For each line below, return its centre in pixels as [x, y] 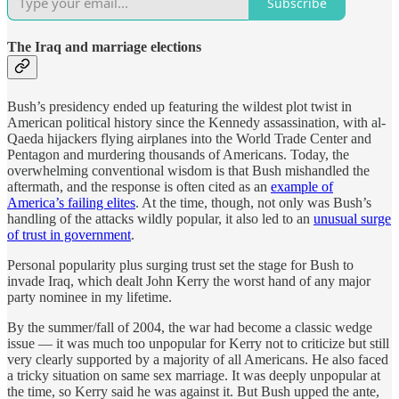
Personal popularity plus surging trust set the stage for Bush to [180, 265]
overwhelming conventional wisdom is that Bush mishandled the [188, 170]
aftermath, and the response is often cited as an [139, 186]
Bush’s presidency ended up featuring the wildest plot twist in [179, 106]
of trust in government [69, 234]
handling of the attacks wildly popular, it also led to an [160, 218]
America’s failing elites [71, 202]
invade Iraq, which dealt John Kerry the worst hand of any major [189, 281]
